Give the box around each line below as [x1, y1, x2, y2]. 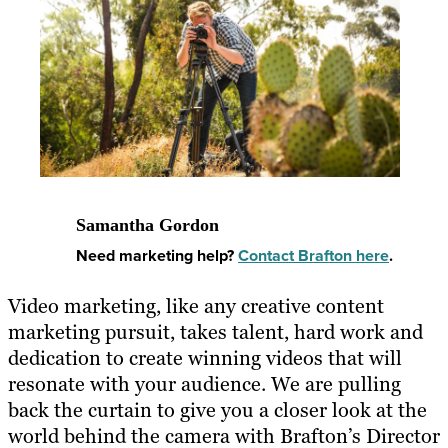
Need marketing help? [76, 243, 238, 267]
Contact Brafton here [238, 243, 389, 267]
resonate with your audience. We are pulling [8, 371, 401, 398]
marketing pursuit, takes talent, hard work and [8, 319, 423, 346]
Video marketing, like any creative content [8, 293, 384, 320]
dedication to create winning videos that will [8, 345, 402, 372]
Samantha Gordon [76, 214, 219, 235]
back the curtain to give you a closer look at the [8, 397, 427, 424]
